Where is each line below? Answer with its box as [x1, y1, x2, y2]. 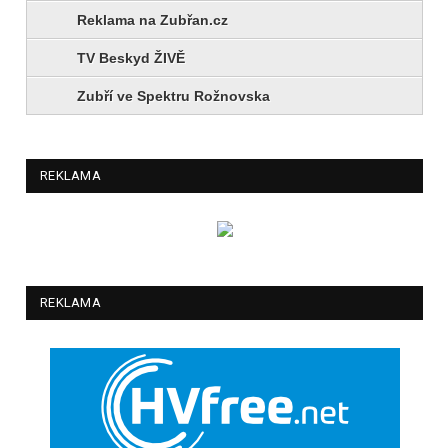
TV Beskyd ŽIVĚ [77, 49, 185, 66]
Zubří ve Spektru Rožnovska [77, 87, 270, 104]
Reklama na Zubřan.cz [77, 11, 228, 28]
